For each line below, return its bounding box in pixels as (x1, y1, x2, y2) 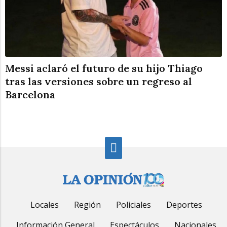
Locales (30, 199, 59, 211)
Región (73, 199, 101, 211)
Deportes (166, 199, 202, 211)
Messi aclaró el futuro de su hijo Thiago (5, 62, 203, 75)
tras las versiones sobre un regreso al (5, 75, 192, 88)
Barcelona (5, 88, 55, 101)
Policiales (116, 199, 151, 211)
